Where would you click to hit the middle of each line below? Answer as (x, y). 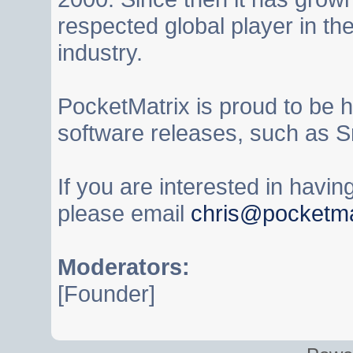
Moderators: (124, 267)
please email (124, 213)
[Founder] (106, 294)
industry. (100, 52)
